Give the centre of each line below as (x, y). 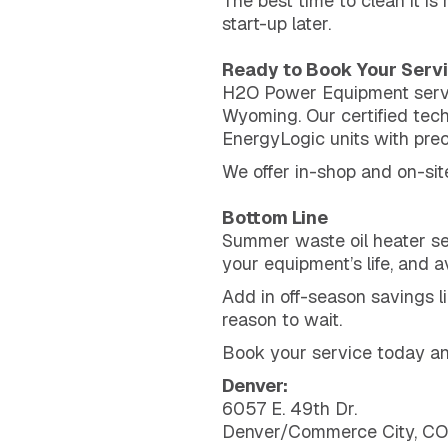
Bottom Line (275, 217)
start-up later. (276, 23)
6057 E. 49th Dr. (289, 408)
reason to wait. (282, 319)
